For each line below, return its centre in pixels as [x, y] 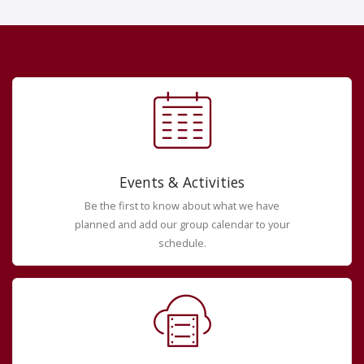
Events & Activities [182, 182]
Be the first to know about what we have [182, 205]
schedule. [182, 243]
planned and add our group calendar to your [182, 224]
